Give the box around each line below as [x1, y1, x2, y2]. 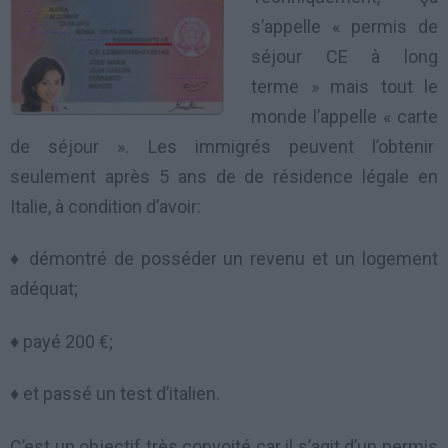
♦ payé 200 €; [10, 330, 113, 352]
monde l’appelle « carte [251, 105, 438, 127]
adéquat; [10, 278, 78, 300]
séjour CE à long [251, 45, 438, 67]
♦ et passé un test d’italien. [10, 383, 220, 405]
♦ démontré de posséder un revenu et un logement [10, 248, 438, 270]
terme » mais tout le [251, 75, 438, 97]
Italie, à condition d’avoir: [10, 195, 201, 217]
